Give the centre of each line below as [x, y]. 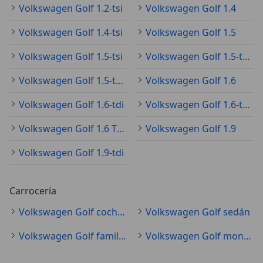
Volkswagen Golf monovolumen [247, 236]
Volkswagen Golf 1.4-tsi [71, 32]
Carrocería [33, 190]
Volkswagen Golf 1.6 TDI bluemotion [121, 128]
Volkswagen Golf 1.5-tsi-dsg [246, 56]
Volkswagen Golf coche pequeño [121, 212]
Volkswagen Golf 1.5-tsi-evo [119, 80]
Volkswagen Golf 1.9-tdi [71, 152]
